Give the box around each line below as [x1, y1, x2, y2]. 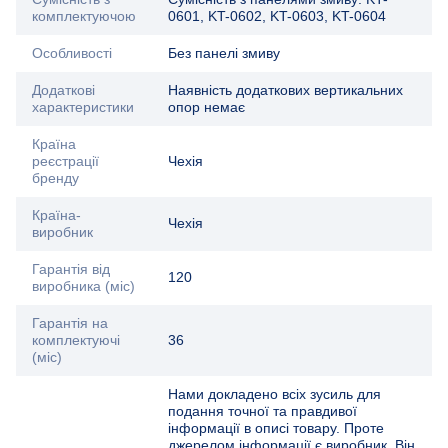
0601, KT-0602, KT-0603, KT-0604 [168, 8, 386, 25]
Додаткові [32, 82, 95, 99]
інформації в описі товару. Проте [168, 420, 384, 437]
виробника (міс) [32, 278, 135, 295]
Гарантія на [32, 315, 108, 332]
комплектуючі [32, 332, 120, 349]
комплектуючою [32, 8, 136, 25]
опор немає [168, 99, 245, 116]
